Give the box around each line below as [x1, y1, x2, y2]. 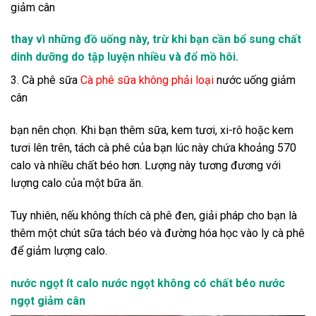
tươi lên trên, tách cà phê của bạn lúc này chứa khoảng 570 [11, 141, 296, 155]
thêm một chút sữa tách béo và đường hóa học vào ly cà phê [11, 226, 305, 240]
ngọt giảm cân [11, 293, 85, 308]
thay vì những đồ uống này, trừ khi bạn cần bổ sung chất [11, 32, 301, 47]
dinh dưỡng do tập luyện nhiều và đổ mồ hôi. [11, 50, 238, 64]
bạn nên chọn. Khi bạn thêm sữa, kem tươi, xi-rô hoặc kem [11, 123, 293, 138]
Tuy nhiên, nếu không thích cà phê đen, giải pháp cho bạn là [11, 208, 297, 222]
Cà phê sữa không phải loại [80, 73, 214, 87]
